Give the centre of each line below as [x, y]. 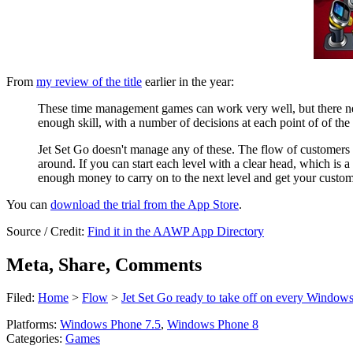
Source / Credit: [47, 231]
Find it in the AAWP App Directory [176, 231]
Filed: [22, 298]
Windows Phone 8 [213, 325]
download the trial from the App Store [145, 204]
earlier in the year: [188, 81]
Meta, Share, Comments [104, 264]
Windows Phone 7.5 [110, 325]
